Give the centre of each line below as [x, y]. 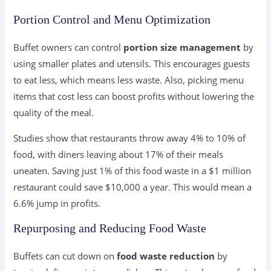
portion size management [182, 47]
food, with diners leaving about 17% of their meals [119, 154]
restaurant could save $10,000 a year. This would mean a [133, 187]
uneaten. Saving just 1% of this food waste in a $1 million [132, 170]
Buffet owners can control [69, 47]
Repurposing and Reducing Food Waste [110, 228]
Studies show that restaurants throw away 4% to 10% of [130, 138]
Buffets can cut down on [65, 256]
